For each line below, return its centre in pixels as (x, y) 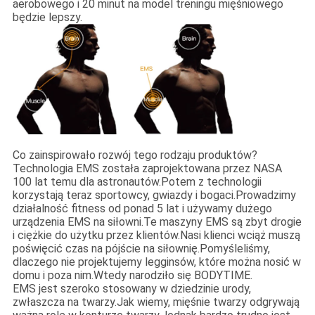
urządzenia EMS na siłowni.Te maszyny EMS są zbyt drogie (157, 222)
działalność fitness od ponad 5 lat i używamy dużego (142, 209)
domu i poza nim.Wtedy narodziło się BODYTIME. (132, 276)
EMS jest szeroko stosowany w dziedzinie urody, (131, 289)
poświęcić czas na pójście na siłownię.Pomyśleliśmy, (141, 249)
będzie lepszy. (47, 18)
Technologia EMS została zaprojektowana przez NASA (147, 169)
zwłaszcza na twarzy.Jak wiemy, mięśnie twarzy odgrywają (156, 302)
